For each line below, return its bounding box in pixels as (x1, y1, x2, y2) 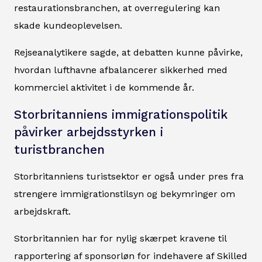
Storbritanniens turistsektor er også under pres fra (14, 170, 244, 182)
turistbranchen (14, 142, 105, 157)
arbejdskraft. (14, 205, 71, 217)
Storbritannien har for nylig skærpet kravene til (14, 232, 226, 244)
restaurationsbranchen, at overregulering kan (14, 2, 220, 13)
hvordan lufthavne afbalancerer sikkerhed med (14, 64, 227, 75)
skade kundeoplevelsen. (14, 19, 122, 31)
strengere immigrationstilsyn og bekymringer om (14, 188, 235, 199)
